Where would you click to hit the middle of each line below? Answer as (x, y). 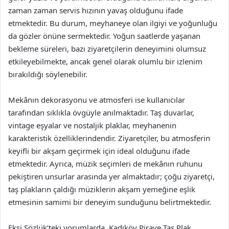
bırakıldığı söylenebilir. (48, 74)
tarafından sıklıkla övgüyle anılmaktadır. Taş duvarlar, (101, 112)
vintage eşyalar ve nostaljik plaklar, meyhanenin (92, 125)
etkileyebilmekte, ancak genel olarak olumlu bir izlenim (105, 61)
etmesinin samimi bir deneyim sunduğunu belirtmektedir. (110, 202)
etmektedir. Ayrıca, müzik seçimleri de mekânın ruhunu (105, 163)
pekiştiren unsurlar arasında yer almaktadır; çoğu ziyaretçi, (111, 176)
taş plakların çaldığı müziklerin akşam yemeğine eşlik (102, 189)
